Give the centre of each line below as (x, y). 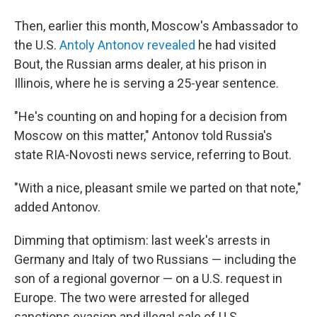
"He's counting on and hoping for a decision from (151, 117)
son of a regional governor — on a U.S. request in (148, 279)
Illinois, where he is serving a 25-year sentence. (146, 83)
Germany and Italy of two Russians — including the (155, 260)
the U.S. (37, 45)
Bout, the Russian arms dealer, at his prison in (140, 64)
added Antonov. (57, 207)
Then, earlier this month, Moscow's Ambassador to (156, 26)
